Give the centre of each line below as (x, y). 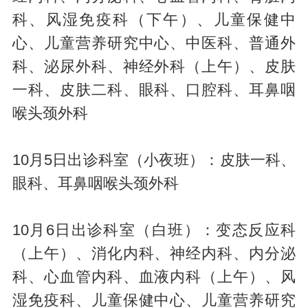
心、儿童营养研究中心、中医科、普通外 (154, 43)
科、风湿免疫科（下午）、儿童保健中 (154, 20)
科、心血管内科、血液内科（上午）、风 (154, 277)
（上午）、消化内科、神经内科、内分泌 (154, 253)
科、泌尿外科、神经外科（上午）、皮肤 (154, 66)
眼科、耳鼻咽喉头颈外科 (95, 183)
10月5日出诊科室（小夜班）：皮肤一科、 (154, 160)
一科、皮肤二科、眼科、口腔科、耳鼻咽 (154, 90)
